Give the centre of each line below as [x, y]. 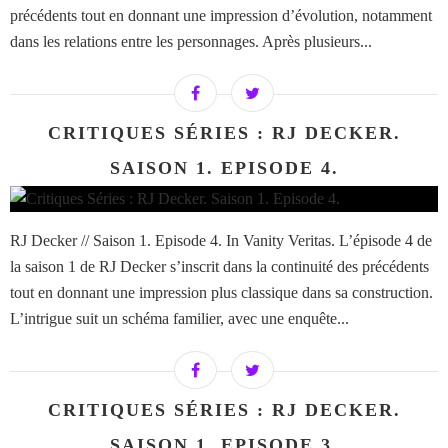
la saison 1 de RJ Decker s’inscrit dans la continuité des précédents [219, 267]
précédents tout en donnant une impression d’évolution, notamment [221, 16]
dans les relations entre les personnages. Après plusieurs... [191, 42]
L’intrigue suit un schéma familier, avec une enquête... [179, 319]
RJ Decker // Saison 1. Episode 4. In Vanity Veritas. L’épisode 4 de [221, 241]
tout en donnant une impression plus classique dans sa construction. [221, 293]
